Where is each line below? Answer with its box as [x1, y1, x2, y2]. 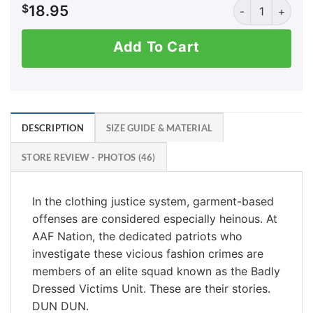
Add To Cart [113, 38, 200, 56]
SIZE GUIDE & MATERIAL [105, 122, 213, 133]
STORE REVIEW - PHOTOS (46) [22, 151, 156, 163]
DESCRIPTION [22, 122, 84, 133]
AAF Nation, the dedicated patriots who [32, 228, 242, 243]
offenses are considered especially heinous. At [32, 211, 277, 226]
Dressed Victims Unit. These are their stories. [32, 281, 270, 296]
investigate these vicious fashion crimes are [32, 246, 263, 261]
